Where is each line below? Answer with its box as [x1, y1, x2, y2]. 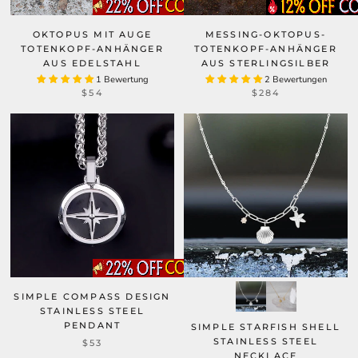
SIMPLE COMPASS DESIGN [14, 291, 171, 302]
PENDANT [63, 320, 121, 331]
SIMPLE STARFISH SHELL [190, 321, 341, 332]
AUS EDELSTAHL [43, 58, 141, 69]
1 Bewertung [95, 74, 149, 86]
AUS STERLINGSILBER [201, 58, 331, 69]
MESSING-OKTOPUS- [205, 29, 327, 40]
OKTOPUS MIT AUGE [32, 29, 153, 40]
